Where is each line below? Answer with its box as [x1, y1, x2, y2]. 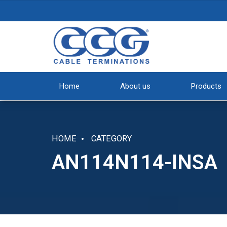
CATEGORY [91, 134, 132, 143]
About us [120, 82, 150, 91]
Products [191, 82, 221, 91]
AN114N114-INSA [52, 150, 217, 174]
